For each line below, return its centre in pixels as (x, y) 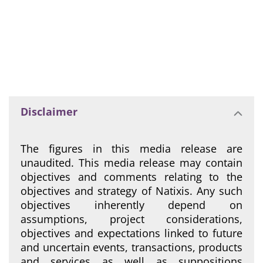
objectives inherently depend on (131, 205)
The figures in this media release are (131, 148)
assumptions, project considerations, (131, 219)
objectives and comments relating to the (131, 176)
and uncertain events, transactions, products (131, 247)
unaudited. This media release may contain (131, 162)
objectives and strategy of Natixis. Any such (131, 190)
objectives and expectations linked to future (131, 233)
